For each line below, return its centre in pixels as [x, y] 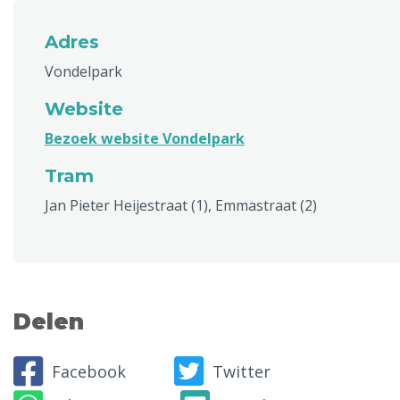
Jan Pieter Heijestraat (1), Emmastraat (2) [181, 205]
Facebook [89, 371]
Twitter [242, 371]
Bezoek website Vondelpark [145, 138]
